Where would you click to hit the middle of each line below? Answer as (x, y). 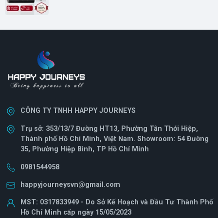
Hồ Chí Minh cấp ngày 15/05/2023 (76, 212)
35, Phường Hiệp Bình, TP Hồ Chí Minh (85, 149)
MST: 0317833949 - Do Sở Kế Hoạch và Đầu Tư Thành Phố (117, 202)
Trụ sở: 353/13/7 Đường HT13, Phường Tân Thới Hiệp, (109, 128)
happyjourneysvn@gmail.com (70, 184)
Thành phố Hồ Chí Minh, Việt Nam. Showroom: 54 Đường (115, 139)
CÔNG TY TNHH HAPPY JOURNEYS (78, 110)
